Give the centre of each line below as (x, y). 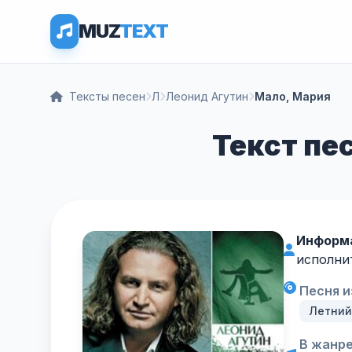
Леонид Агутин (207, 96)
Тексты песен (107, 96)
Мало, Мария (293, 96)
